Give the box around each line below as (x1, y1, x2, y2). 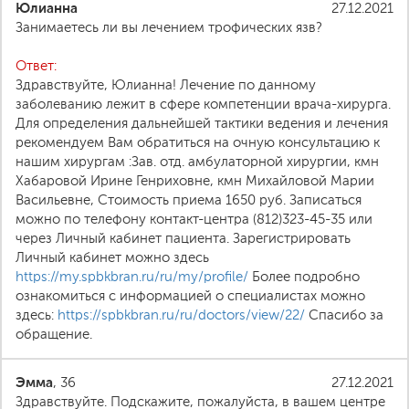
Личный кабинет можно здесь (16, 250, 209, 265)
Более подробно (248, 269, 360, 284)
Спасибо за (305, 308, 383, 322)
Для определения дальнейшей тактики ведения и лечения (16, 116, 388, 131)
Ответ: (16, 58, 57, 73)
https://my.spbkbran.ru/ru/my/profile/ (16, 269, 248, 284)
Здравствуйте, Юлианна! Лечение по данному (16, 78, 316, 92)
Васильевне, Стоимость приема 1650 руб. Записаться (16, 193, 362, 207)
